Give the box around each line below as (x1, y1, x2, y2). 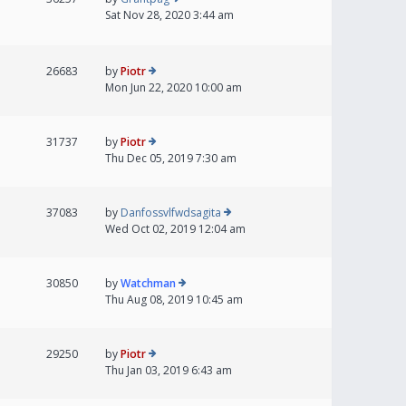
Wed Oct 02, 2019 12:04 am (105, 221, 246, 237)
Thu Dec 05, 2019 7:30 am (105, 150, 237, 167)
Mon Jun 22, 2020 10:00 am (105, 80, 242, 96)
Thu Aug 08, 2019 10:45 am (105, 292, 243, 308)
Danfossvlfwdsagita (121, 205, 221, 221)
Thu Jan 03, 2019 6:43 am (105, 362, 232, 379)
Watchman (121, 275, 176, 292)
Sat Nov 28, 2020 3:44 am (105, 7, 234, 24)
